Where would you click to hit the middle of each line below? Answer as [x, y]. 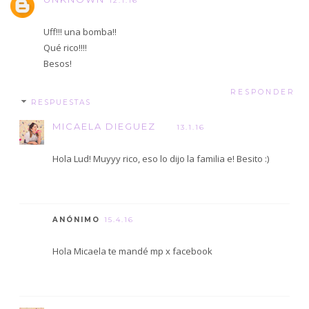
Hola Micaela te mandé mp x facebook [132, 251]
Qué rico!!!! [65, 48]
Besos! [58, 64]
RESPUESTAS [61, 103]
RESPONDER [263, 92]
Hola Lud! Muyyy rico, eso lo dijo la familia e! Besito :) [161, 158]
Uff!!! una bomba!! [80, 32]
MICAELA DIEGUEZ [104, 126]
